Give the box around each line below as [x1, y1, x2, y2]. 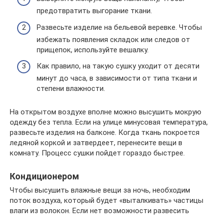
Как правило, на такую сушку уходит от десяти [37, 62, 199, 70]
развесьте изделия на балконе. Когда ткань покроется [10, 128, 199, 137]
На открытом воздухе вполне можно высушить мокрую [10, 108, 201, 116]
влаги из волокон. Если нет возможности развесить [10, 206, 189, 215]
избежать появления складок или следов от [37, 35, 190, 44]
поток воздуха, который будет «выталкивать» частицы [10, 196, 203, 205]
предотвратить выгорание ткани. [37, 6, 152, 15]
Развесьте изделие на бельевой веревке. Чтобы [37, 22, 202, 32]
